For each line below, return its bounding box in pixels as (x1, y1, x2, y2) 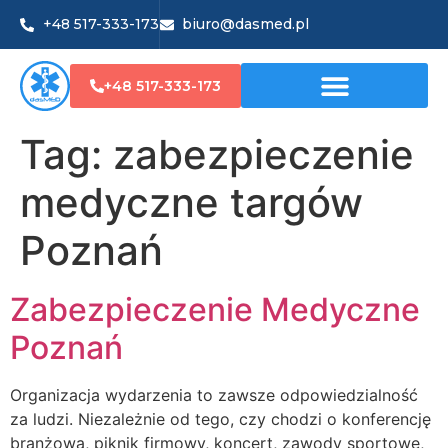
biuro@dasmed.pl (182, 15, 309, 33)
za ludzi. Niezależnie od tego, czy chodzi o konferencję (10, 408, 431, 429)
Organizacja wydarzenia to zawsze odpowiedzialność (10, 384, 418, 405)
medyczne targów (20, 177, 363, 227)
